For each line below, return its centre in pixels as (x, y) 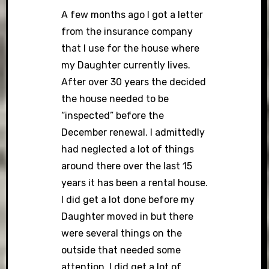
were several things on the (122, 234)
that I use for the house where (131, 49)
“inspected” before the (113, 116)
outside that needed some (121, 250)
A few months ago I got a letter (132, 15)
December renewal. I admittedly (133, 133)
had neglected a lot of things (128, 150)
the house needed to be (115, 99)
